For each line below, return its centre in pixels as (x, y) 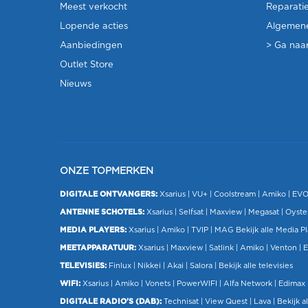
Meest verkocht (93, 7)
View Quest (226, 301)
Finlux (120, 266)
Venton (284, 248)
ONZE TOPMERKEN (107, 171)
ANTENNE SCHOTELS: (102, 212)
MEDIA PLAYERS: (93, 230)
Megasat (264, 212)
